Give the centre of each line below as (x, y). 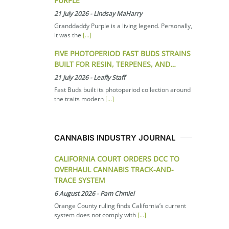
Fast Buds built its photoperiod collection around (122, 89)
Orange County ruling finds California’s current (120, 205)
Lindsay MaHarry (118, 13)
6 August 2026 (75, 193)
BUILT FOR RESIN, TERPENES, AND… (115, 64)
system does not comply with (96, 215)
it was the (68, 35)
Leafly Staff (109, 77)
